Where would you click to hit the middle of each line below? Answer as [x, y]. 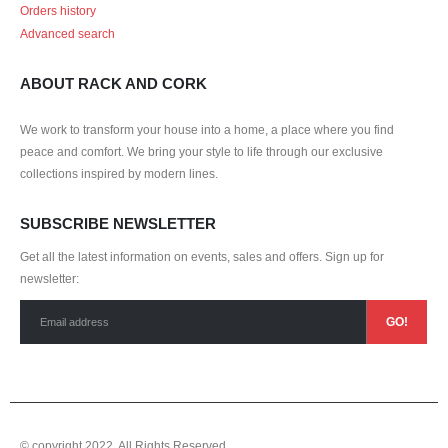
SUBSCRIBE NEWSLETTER [118, 223]
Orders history [58, 11]
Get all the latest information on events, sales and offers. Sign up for [202, 256]
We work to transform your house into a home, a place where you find [207, 130]
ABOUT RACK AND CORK [113, 84]
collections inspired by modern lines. [119, 174]
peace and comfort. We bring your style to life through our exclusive [201, 152]
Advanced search [67, 34]
